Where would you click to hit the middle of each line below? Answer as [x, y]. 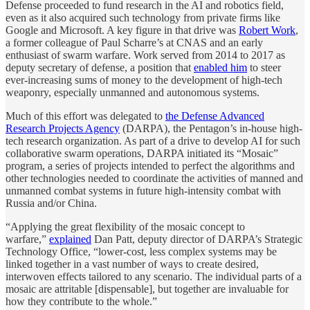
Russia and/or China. [51, 203]
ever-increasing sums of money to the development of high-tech [144, 80]
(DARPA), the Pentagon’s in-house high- [211, 128]
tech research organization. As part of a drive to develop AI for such [153, 140]
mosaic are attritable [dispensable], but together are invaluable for [147, 289]
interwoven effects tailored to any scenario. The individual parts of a [154, 276]
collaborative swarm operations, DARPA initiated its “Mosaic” [142, 153]
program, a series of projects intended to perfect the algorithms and [150, 165]
